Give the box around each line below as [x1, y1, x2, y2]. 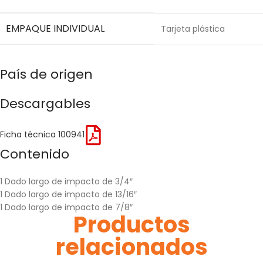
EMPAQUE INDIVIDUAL [6, 21, 104, 35]
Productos [73, 208, 190, 240]
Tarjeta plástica [161, 22, 225, 35]
